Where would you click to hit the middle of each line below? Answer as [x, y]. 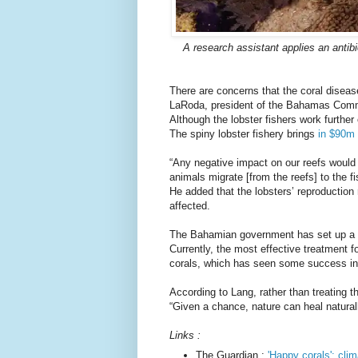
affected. [190, 206]
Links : [185, 336]
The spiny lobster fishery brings [244, 134]
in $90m [336, 134]
